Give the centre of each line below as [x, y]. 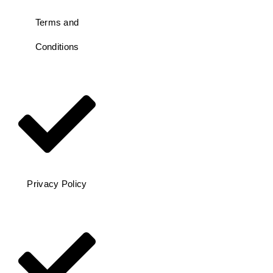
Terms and [57, 23]
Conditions [57, 47]
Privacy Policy [57, 184]
